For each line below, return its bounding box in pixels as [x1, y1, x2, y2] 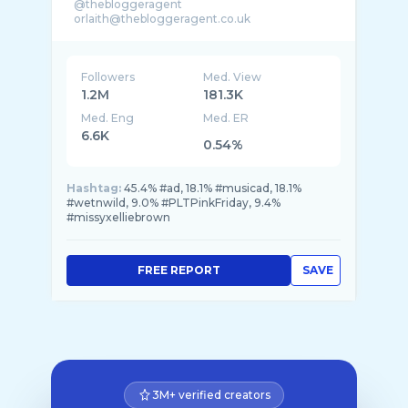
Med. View [203, 70, 262, 84]
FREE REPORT [137, 263, 220, 277]
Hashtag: [66, 181, 121, 195]
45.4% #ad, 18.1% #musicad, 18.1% [124, 181, 301, 195]
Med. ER [203, 111, 250, 125]
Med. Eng [81, 111, 134, 125]
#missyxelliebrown [66, 210, 170, 224]
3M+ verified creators [152, 388, 270, 402]
